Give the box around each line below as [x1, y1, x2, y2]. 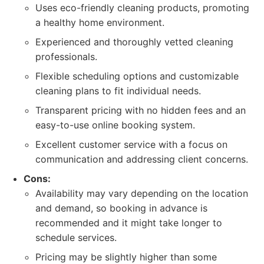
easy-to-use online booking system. [35, 119, 195, 131]
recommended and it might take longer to [35, 217, 222, 229]
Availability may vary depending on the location [35, 187, 248, 199]
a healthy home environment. [35, 16, 164, 28]
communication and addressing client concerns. [35, 153, 248, 165]
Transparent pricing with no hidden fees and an [35, 104, 246, 116]
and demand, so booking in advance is [35, 202, 207, 214]
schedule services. [35, 232, 117, 243]
